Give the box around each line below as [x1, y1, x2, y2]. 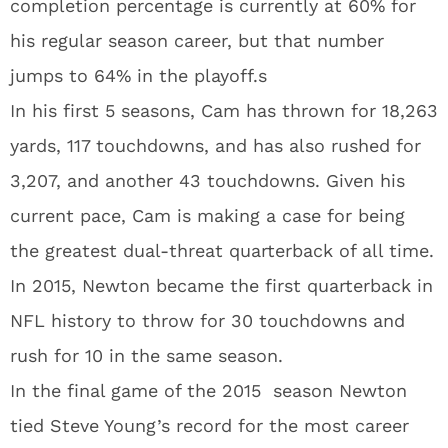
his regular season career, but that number [10, 30, 384, 51]
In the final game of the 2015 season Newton [10, 380, 407, 401]
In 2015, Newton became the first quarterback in [10, 275, 433, 296]
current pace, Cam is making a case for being [10, 205, 405, 226]
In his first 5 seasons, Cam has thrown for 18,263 [10, 100, 438, 121]
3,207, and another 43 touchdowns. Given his [10, 170, 405, 191]
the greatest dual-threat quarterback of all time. [10, 240, 434, 261]
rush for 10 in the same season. [10, 345, 283, 366]
